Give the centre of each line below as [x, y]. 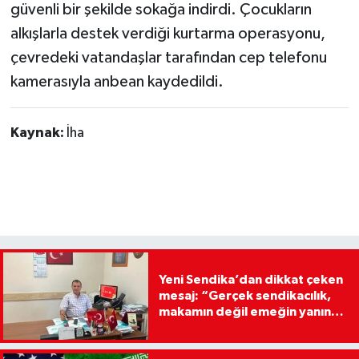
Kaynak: [38, 133]
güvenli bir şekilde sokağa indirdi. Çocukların [161, 10]
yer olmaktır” [200, 328]
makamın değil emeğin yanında [252, 312]
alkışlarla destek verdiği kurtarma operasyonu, [167, 34]
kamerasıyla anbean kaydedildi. [117, 82]
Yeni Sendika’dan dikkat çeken [250, 280]
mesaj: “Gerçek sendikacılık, [244, 296]
